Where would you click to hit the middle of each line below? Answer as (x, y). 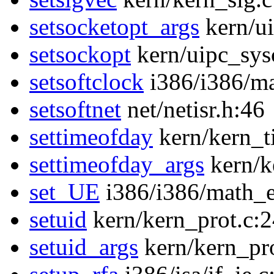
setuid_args (84, 247)
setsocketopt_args (114, 27)
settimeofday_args (117, 165)
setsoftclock (87, 82)
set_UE (65, 192)
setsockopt (80, 54)
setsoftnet (75, 109)
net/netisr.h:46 (193, 109)
